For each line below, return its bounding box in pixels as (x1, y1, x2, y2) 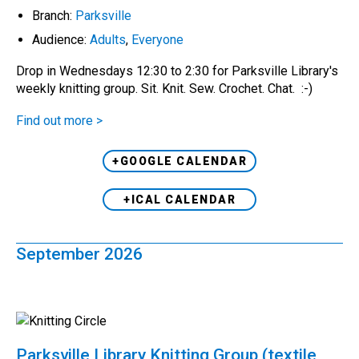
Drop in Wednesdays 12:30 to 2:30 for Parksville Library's (16, 63, 338, 79)
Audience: (32, 32, 90, 48)
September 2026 (16, 244, 143, 264)
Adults (90, 32, 126, 48)
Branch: (32, 8, 75, 24)
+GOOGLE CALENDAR (112, 155, 247, 168)
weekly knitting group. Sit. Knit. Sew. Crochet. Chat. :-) (16, 81, 319, 97)
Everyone (131, 32, 184, 48)
